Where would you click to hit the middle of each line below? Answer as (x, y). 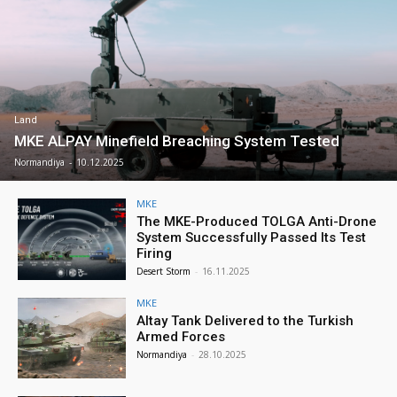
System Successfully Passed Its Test (252, 237)
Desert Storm (164, 271)
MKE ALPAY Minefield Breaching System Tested (177, 140)
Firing (155, 253)
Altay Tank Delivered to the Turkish (245, 320)
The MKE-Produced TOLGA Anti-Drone (257, 221)
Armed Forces (181, 336)
